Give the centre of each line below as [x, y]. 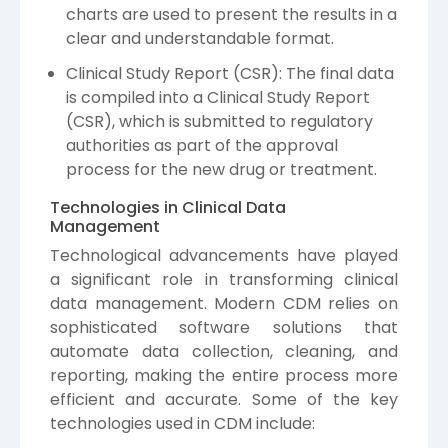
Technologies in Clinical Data [168, 208]
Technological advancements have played [224, 256]
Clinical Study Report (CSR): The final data [230, 74]
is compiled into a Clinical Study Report [218, 98]
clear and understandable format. [200, 39]
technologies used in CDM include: [182, 424]
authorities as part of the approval [202, 146]
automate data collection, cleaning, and [224, 352]
